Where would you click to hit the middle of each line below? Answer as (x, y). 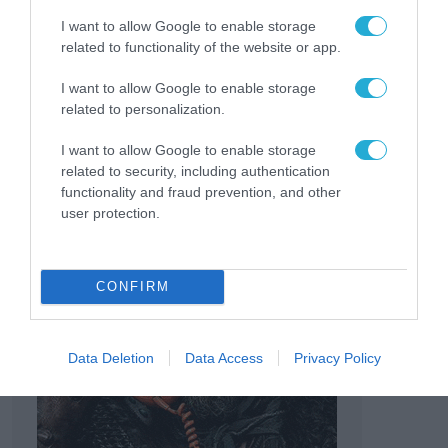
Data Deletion (110, 357)
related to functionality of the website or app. (201, 46)
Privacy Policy (337, 357)
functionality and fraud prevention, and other (201, 191)
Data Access (223, 357)
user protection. (110, 212)
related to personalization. (143, 108)
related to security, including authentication (195, 170)
